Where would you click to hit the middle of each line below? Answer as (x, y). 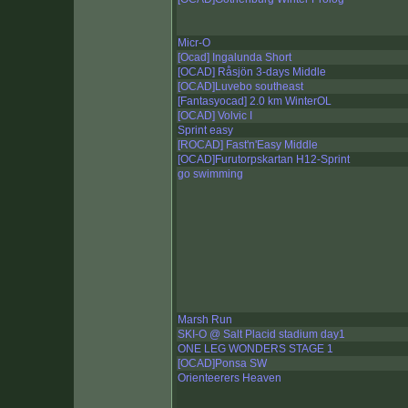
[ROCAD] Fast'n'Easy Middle (248, 145)
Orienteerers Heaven (229, 378)
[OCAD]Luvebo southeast (240, 87)
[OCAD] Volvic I (215, 116)
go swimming (210, 174)
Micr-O (194, 43)
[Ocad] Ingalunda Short (235, 58)
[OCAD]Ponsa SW (222, 364)
